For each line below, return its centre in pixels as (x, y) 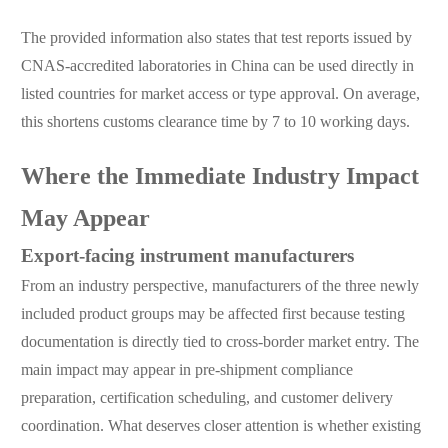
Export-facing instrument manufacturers (187, 257)
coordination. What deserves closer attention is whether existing (220, 427)
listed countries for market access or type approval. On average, (220, 95)
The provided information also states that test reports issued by (216, 39)
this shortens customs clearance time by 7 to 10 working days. (215, 123)
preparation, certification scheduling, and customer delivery (206, 399)
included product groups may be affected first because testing (212, 315)
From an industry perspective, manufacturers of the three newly (219, 287)
